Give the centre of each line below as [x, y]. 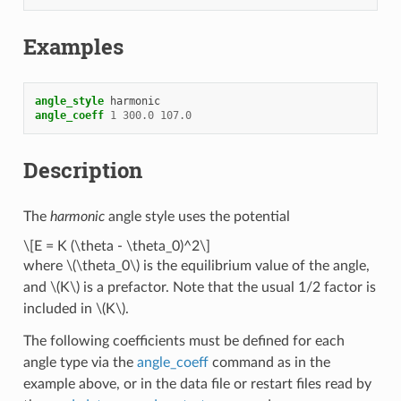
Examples [73, 46]
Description [82, 170]
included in [59, 308]
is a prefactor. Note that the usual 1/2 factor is [227, 287]
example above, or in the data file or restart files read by [197, 384]
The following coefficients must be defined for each [183, 341]
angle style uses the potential [197, 216]
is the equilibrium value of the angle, [254, 265]
